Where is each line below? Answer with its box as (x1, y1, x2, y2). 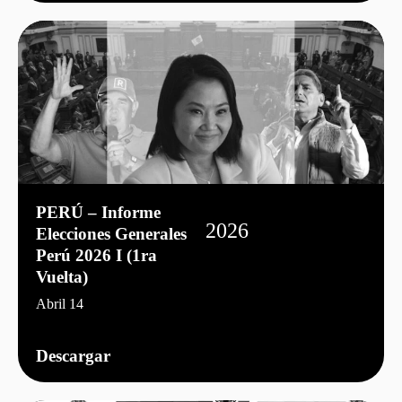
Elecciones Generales (36, 223, 187, 243)
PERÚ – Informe (36, 202, 161, 222)
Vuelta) (36, 267, 88, 286)
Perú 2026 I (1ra (36, 245, 157, 265)
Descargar (36, 345, 110, 365)
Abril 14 (36, 295, 83, 311)
